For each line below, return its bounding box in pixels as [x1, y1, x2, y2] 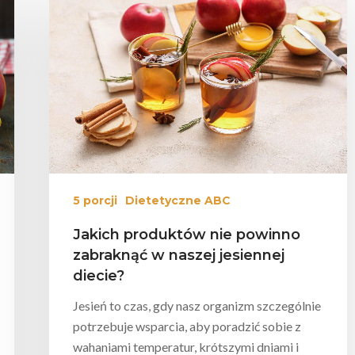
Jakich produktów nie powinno [73, 225, 300, 243]
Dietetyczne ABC [125, 193, 231, 208]
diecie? [73, 266, 124, 284]
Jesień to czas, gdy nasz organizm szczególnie [73, 297, 321, 313]
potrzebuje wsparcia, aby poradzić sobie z [73, 318, 301, 334]
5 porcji [73, 193, 117, 208]
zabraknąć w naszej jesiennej [73, 246, 284, 264]
